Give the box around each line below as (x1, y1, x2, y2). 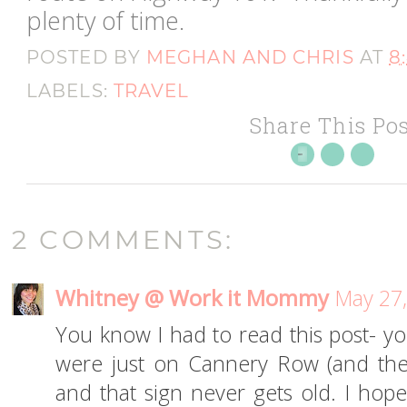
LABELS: (26, 80, 114, 103)
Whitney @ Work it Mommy (55, 283, 329, 313)
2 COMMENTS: (12, 223, 234, 256)
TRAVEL (113, 80, 190, 103)
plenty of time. (26, 3, 184, 37)
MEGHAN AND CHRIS (146, 46, 354, 69)
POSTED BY (26, 46, 146, 69)
